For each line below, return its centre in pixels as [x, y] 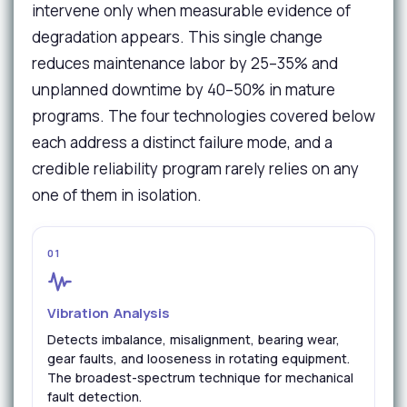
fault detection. [94, 397]
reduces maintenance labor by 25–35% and [185, 63]
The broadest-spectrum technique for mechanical [200, 377]
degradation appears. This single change [177, 37]
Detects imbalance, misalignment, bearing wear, [194, 339]
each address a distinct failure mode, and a [182, 142]
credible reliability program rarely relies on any [195, 169]
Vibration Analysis [109, 313]
